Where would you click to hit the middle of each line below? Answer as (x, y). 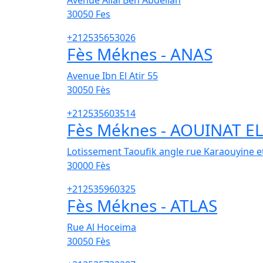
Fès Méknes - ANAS (140, 54)
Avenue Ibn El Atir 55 (112, 76)
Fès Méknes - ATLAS (142, 206)
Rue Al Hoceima (102, 227)
